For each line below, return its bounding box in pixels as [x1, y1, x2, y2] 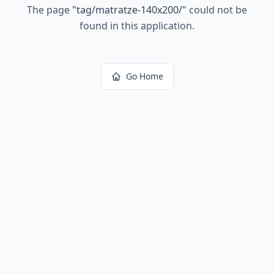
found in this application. [80, 19, 194, 32]
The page [27, 3, 72, 17]
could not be [187, 3, 247, 17]
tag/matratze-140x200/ [76, 3, 182, 17]
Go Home [125, 70, 163, 82]
